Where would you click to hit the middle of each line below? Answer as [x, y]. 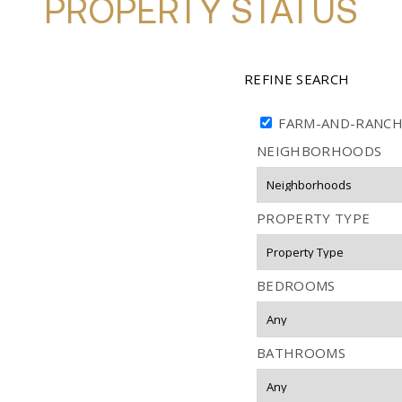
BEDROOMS [296, 286]
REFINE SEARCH [299, 79]
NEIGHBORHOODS [319, 151]
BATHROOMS [301, 353]
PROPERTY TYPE [314, 218]
